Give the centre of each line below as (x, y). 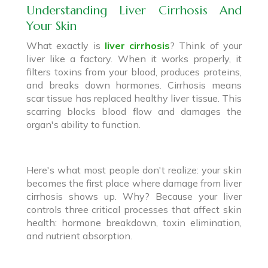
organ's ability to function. (83, 124)
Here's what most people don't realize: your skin (134, 170)
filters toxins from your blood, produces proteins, (134, 71)
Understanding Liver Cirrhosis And (134, 10)
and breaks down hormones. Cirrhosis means (134, 85)
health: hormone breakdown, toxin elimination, (134, 222)
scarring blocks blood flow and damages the (134, 111)
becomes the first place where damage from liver (134, 183)
